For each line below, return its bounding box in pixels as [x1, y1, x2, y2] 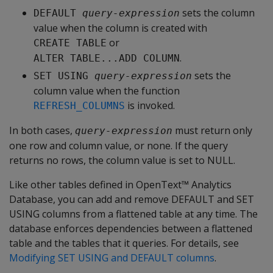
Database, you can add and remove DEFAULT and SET [9, 193, 254, 206]
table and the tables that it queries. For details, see [9, 236, 239, 250]
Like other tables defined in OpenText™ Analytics [9, 178, 232, 191]
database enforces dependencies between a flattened [9, 222, 252, 235]
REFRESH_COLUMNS [34, 100, 125, 112]
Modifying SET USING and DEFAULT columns [9, 251, 214, 264]
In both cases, [9, 124, 75, 137]
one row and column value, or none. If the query [9, 139, 228, 152]
